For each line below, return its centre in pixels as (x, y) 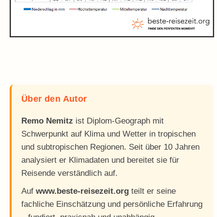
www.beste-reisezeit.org (82, 191)
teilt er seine (152, 191)
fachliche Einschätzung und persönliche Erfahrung (112, 204)
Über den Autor (54, 99)
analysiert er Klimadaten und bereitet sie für (100, 160)
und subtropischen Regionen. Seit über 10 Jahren (110, 147)
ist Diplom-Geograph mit (118, 121)
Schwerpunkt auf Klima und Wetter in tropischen (108, 134)
